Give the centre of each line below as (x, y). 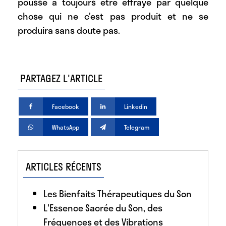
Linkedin (136, 107)
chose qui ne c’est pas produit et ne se (113, 16)
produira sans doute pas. (69, 31)
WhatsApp (66, 127)
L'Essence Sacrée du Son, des (103, 208)
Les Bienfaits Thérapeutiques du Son (118, 193)
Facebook (66, 107)
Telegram (137, 127)
